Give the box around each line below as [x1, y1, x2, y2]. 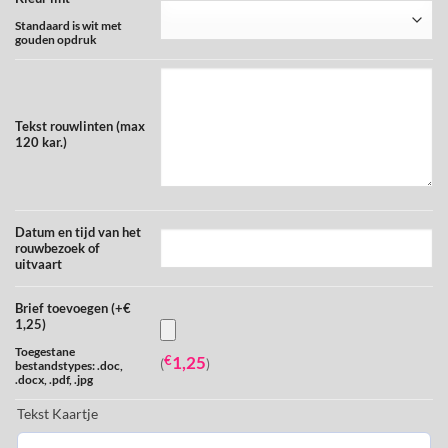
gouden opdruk [15, 32, 97, 46]
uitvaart [15, 256, 62, 273]
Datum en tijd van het [15, 224, 141, 241]
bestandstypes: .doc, [15, 358, 123, 372]
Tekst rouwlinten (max [15, 118, 145, 135]
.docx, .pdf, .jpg [15, 372, 93, 386]
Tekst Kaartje [17, 404, 98, 422]
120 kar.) [15, 134, 67, 151]
